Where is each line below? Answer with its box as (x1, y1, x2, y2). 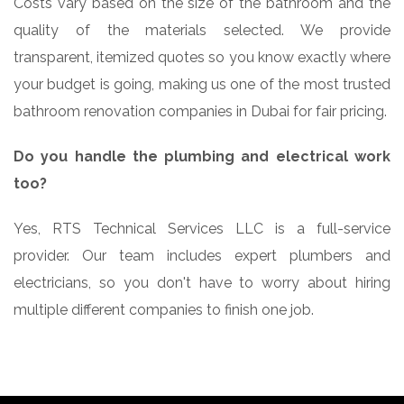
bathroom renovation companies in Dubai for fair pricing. (14, 102, 387, 120)
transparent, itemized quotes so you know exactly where (14, 48, 390, 66)
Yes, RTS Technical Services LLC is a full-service (14, 219, 390, 237)
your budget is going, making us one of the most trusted (14, 75, 390, 93)
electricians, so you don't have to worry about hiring (14, 273, 390, 291)
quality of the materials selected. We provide (14, 21, 390, 39)
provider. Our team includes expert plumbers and (14, 246, 390, 264)
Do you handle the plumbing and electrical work (14, 147, 390, 165)
